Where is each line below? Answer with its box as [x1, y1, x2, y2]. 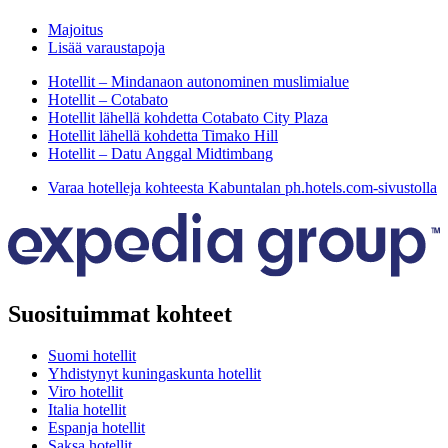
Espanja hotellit [48, 419, 145, 437]
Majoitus [48, 21, 103, 39]
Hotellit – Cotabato [48, 91, 168, 109]
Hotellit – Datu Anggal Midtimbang [48, 145, 273, 163]
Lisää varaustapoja [48, 39, 165, 57]
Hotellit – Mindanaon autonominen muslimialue [48, 73, 349, 91]
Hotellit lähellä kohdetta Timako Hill [48, 127, 278, 145]
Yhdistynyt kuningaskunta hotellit [48, 365, 261, 383]
